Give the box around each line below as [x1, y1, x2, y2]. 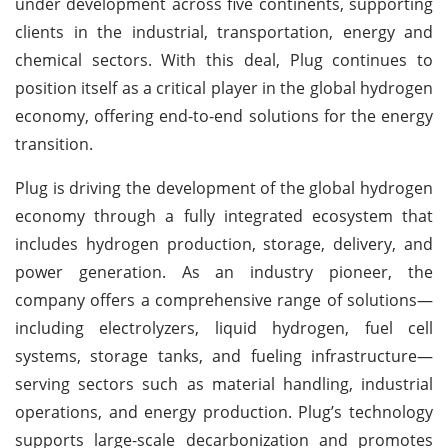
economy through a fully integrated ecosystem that [15, 204, 433, 227]
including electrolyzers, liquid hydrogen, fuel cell [15, 316, 433, 339]
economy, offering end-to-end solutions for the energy [15, 104, 433, 127]
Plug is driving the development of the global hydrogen [15, 176, 433, 199]
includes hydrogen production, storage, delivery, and [15, 232, 433, 255]
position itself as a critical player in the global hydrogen [15, 76, 433, 99]
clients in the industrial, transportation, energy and [15, 20, 433, 43]
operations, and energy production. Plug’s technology [15, 400, 433, 423]
